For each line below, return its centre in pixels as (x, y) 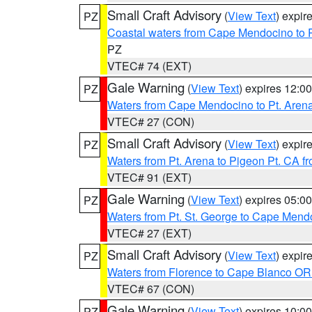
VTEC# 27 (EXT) (149, 233)
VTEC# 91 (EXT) (149, 177)
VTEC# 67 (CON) (151, 289)
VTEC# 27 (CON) (151, 122)
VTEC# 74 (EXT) (149, 66)
